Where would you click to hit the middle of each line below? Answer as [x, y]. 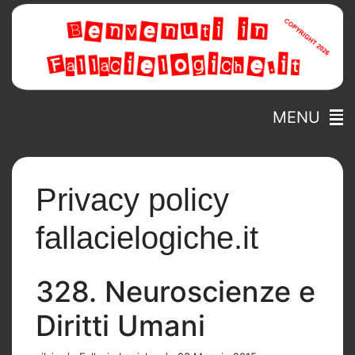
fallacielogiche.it [147, 237]
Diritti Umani [120, 325]
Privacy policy [132, 199]
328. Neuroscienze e [176, 291]
